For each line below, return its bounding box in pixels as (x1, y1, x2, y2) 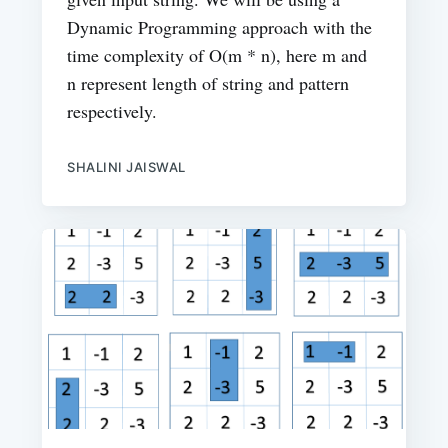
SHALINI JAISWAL (67, 159, 186, 176)
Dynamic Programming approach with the (67, 15, 373, 40)
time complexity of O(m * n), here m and (67, 43, 368, 68)
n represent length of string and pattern (67, 71, 350, 96)
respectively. (67, 99, 158, 124)
